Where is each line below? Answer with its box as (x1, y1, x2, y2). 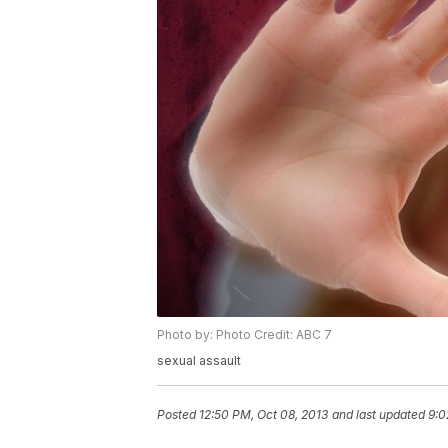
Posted (157, 407, 199, 423)
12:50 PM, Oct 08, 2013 (199, 407, 328, 423)
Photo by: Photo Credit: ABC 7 (157, 327, 332, 343)
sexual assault (157, 353, 241, 369)
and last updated (332, 407, 425, 423)
